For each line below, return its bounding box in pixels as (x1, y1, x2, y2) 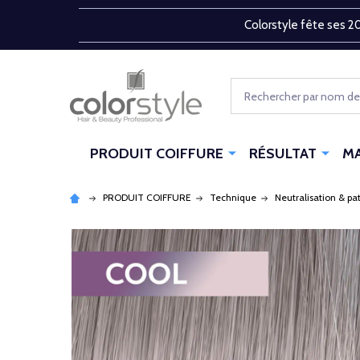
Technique (210, 190, 256, 203)
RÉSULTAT (248, 144, 317, 162)
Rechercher (231, 80, 292, 96)
